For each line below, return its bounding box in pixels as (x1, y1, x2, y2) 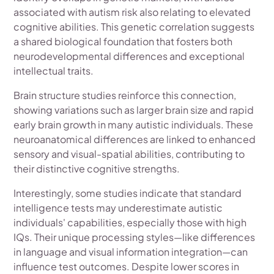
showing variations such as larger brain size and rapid (13, 103, 254, 116)
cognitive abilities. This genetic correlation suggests (13, 20, 255, 33)
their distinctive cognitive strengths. (13, 161, 180, 175)
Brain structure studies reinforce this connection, (13, 88, 237, 102)
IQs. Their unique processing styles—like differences (13, 230, 256, 243)
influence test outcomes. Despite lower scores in (13, 259, 240, 273)
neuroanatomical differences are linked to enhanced (13, 132, 256, 146)
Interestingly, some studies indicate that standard (13, 186, 242, 199)
